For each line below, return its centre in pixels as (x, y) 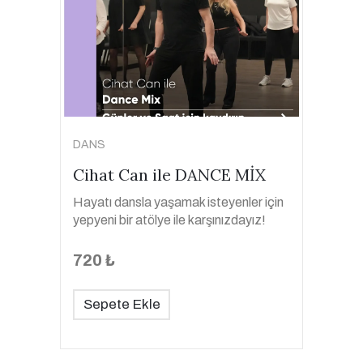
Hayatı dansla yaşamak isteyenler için (178, 202)
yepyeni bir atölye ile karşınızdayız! (169, 220)
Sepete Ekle (122, 304)
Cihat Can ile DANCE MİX (169, 175)
